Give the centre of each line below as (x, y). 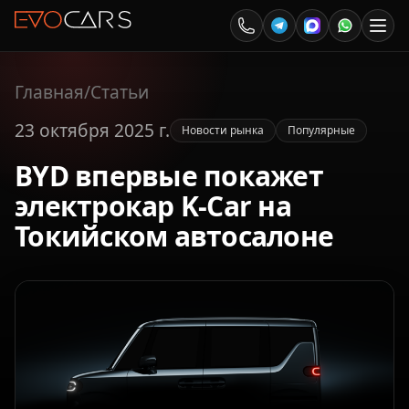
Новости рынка (223, 130)
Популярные (321, 130)
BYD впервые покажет (169, 176)
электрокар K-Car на (153, 206)
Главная (49, 92)
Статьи (120, 92)
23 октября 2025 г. (92, 130)
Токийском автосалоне (174, 236)
